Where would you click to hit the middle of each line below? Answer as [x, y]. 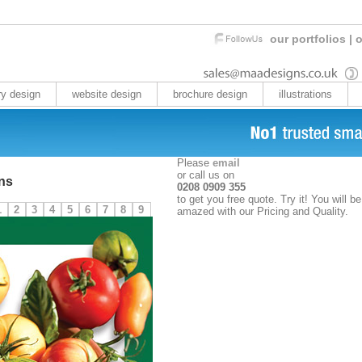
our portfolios [307, 39]
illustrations [305, 94]
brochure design [210, 94]
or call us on [205, 175]
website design [106, 94]
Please [194, 163]
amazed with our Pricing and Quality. [262, 211]
